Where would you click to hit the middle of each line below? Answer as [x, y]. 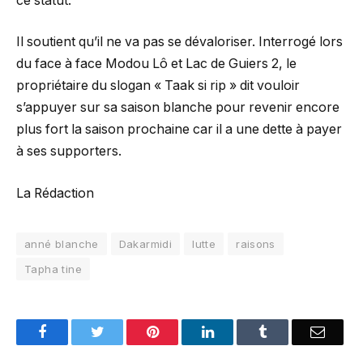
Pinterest [183, 331]
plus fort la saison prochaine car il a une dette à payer [179, 130]
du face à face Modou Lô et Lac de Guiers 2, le [156, 64]
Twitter [124, 331]
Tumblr [288, 331]
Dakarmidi [145, 243]
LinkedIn [239, 331]
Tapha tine [53, 269]
